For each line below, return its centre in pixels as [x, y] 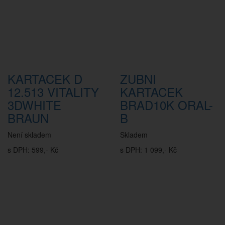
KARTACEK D [45, 79]
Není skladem [29, 135]
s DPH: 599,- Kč [33, 150]
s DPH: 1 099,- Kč [148, 150]
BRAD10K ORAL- [166, 105]
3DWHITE [34, 105]
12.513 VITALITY [53, 92]
